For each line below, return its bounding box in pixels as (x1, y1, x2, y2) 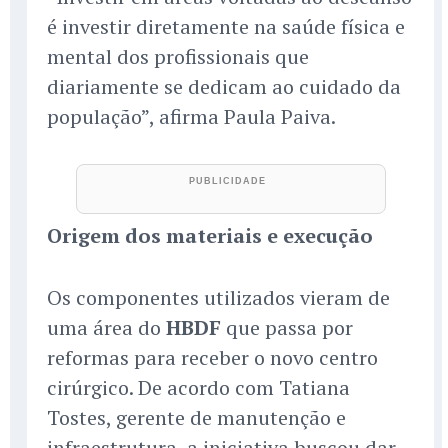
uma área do (47, 314, 166, 342)
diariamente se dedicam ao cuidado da (47, 73, 401, 101)
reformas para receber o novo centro (47, 344, 378, 372)
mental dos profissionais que (47, 43, 309, 71)
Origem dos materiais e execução (47, 222, 373, 250)
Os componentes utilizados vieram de (47, 284, 390, 312)
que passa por (221, 314, 353, 342)
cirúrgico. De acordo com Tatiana (47, 374, 350, 402)
